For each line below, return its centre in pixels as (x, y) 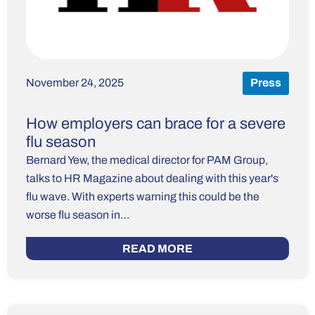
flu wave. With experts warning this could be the (143, 197)
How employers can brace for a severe (156, 124)
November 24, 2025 (75, 83)
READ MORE (157, 248)
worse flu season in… (78, 215)
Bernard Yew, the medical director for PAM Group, (147, 160)
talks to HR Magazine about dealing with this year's (152, 178)
